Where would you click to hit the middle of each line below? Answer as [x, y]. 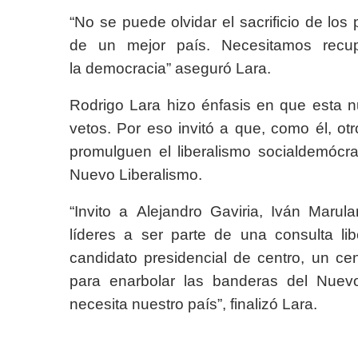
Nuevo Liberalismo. [136, 175]
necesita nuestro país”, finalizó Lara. [193, 304]
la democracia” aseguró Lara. [170, 68]
